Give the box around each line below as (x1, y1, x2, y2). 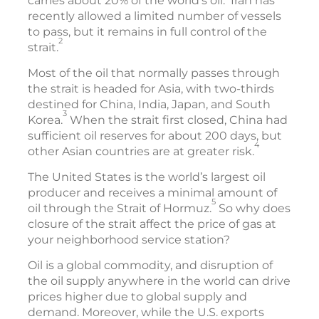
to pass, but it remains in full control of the (28, 25, 267, 39)
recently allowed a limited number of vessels (28, 9, 281, 23)
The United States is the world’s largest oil (28, 170, 266, 184)
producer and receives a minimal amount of (28, 186, 277, 200)
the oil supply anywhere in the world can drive (28, 274, 291, 288)
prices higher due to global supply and (28, 290, 247, 304)
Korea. (28, 113, 63, 127)
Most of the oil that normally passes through (28, 66, 280, 80)
